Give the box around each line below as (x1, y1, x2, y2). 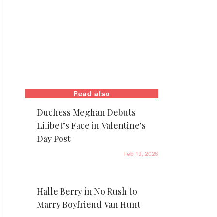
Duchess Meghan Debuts (37, 107, 136, 118)
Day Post (37, 133, 71, 144)
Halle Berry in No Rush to (37, 186, 137, 197)
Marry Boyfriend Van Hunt (37, 199, 140, 210)
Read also (73, 89, 110, 98)
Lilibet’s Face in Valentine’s (37, 120, 146, 131)
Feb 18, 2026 (124, 149, 158, 157)
